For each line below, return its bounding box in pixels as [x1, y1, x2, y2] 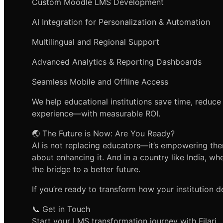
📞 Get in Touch [32, 204, 90, 215]
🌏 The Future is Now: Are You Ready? [32, 128, 175, 139]
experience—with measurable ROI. [32, 109, 160, 119]
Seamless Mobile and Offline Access [32, 77, 168, 87]
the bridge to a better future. [32, 164, 140, 175]
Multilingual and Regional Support [32, 37, 159, 47]
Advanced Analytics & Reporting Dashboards [32, 57, 202, 67]
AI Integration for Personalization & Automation [32, 17, 210, 27]
